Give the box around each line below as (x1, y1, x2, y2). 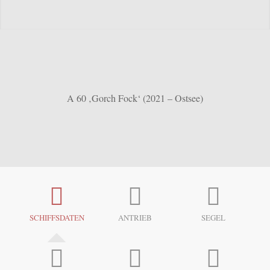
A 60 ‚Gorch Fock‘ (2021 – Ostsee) (67, 91, 203, 104)
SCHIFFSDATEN (30, 212, 84, 223)
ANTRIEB (118, 212, 152, 223)
